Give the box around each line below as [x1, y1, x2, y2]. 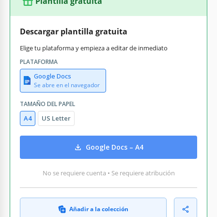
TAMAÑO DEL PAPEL [20, 99, 75, 108]
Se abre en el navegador [34, 80, 100, 89]
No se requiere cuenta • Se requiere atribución [42, 168, 175, 177]
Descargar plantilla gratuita [20, 26, 127, 37]
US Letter [42, 113, 71, 123]
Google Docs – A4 [86, 142, 143, 152]
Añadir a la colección [69, 204, 128, 213]
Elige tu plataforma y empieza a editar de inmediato [20, 43, 168, 52]
